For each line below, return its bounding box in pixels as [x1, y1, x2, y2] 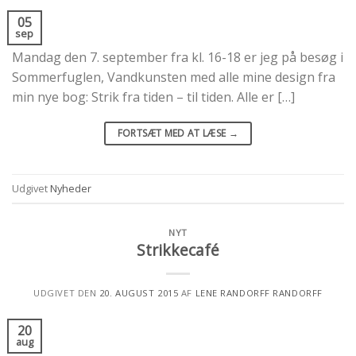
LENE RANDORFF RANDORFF [195, 287, 323, 300]
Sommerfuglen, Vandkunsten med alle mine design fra [12, 68, 335, 87]
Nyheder [50, 180, 91, 195]
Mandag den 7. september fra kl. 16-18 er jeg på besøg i [12, 48, 343, 67]
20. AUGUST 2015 [99, 287, 179, 300]
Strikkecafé [137, 239, 219, 261]
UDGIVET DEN [33, 287, 99, 300]
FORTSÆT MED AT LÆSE [117, 126, 229, 141]
